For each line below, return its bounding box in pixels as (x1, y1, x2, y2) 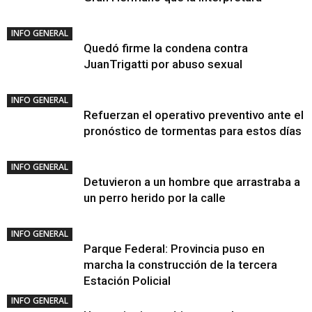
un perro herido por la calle (84, 191, 226, 205)
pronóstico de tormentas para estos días (84, 124, 302, 138)
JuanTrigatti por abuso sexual (84, 57, 242, 71)
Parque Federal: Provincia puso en (84, 242, 265, 256)
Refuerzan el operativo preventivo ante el (84, 108, 304, 122)
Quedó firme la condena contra (84, 41, 248, 55)
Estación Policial (84, 274, 171, 288)
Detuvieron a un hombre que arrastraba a (84, 175, 300, 189)
